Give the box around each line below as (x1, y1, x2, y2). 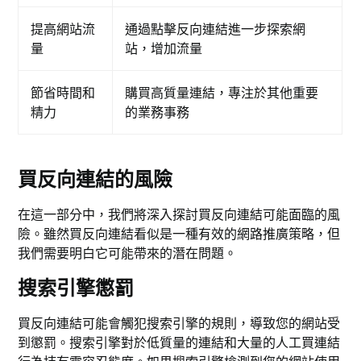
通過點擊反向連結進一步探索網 (125, 21, 306, 38)
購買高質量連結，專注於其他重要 (125, 85, 319, 102)
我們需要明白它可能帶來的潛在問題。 (18, 245, 238, 262)
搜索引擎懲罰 (18, 276, 135, 301)
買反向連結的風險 (18, 168, 173, 192)
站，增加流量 (125, 40, 203, 57)
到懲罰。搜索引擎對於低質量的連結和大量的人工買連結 (18, 334, 341, 351)
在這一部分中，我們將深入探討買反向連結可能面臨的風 (18, 206, 341, 223)
